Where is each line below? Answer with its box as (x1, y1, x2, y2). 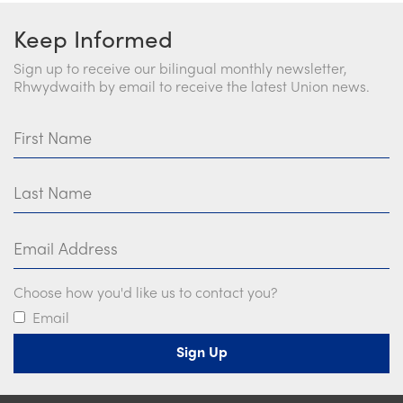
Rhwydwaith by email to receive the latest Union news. (13, 76, 370, 97)
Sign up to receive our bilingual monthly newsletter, (13, 58, 347, 79)
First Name (13, 114, 76, 133)
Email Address (13, 225, 95, 244)
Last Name (13, 169, 76, 188)
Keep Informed (13, 21, 173, 56)
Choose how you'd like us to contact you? (13, 281, 277, 302)
